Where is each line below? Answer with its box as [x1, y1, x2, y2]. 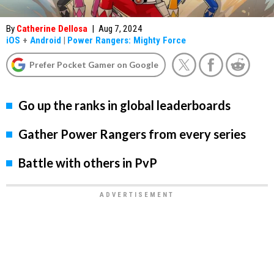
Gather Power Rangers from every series [18, 127, 246, 142]
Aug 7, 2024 [98, 23, 143, 34]
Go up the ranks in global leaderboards [18, 98, 231, 113]
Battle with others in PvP [18, 155, 157, 171]
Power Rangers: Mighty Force [67, 35, 186, 46]
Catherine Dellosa [17, 23, 87, 34]
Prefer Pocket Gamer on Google [29, 59, 158, 70]
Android [30, 35, 61, 46]
